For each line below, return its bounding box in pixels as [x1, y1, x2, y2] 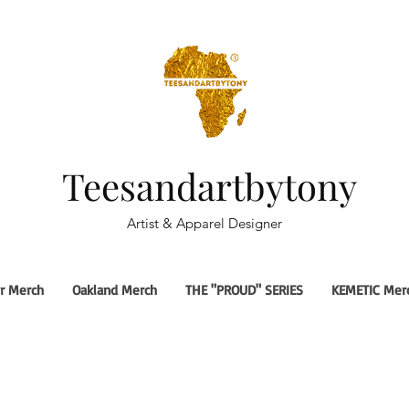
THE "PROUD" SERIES [185, 281, 303, 299]
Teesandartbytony [61, 162, 357, 210]
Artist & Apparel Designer [126, 215, 282, 232]
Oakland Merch [72, 281, 157, 299]
